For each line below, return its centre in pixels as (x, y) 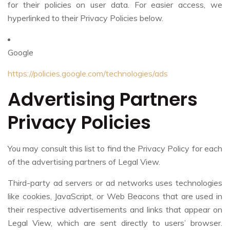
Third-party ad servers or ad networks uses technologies (115, 183)
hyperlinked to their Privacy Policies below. (85, 18)
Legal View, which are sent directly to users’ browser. (115, 223)
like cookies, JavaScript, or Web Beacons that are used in (115, 196)
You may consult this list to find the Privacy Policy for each (115, 148)
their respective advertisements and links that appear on (115, 209)
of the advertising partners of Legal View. (84, 161)
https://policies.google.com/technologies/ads (88, 73)
